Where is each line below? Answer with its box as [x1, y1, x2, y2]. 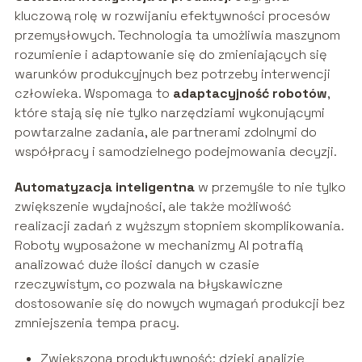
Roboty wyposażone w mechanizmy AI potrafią [14, 236, 303, 254]
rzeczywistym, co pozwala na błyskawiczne [14, 275, 283, 293]
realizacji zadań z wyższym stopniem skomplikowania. [14, 217, 343, 234]
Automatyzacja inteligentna [14, 178, 195, 196]
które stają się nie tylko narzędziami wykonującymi [14, 103, 325, 121]
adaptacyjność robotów [172, 84, 327, 102]
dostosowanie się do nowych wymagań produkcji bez [14, 294, 345, 312]
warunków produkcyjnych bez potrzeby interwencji [14, 65, 330, 82]
